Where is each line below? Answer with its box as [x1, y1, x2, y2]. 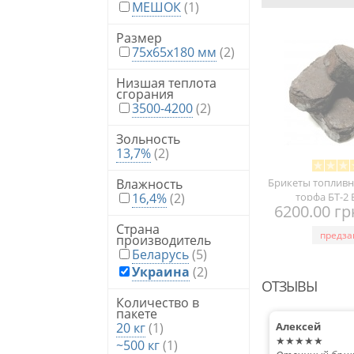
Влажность [115, 175, 183, 194]
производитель [115, 232, 211, 250]
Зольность [115, 130, 180, 149]
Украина [131, 263, 190, 281]
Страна [115, 220, 160, 239]
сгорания [115, 85, 174, 104]
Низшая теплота [115, 74, 217, 92]
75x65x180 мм [131, 43, 217, 62]
